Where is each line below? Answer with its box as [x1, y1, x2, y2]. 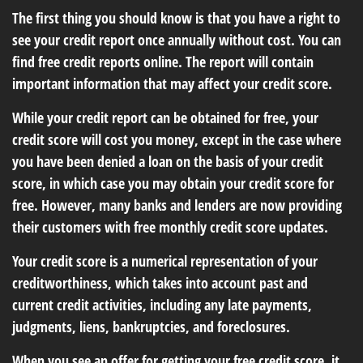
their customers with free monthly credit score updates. [12, 217, 328, 237]
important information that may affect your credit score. [12, 74, 332, 93]
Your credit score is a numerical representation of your [12, 251, 318, 271]
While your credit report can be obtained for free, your [12, 108, 318, 127]
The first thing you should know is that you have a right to [12, 8, 340, 28]
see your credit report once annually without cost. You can [12, 30, 341, 49]
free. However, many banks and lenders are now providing [12, 195, 342, 215]
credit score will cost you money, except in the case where [12, 130, 341, 149]
